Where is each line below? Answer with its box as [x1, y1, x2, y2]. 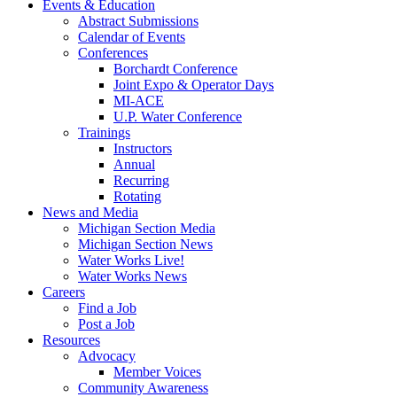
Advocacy [78, 348, 136, 363]
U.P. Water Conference [113, 109, 242, 124]
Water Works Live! [78, 253, 184, 268]
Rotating [113, 189, 161, 204]
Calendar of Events [78, 29, 185, 44]
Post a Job [78, 316, 135, 331]
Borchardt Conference [113, 61, 237, 76]
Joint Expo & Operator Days [113, 77, 274, 92]
